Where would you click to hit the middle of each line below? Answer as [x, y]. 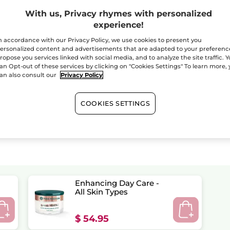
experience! [119, 25]
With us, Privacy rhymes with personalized [119, 14]
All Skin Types [102, 191]
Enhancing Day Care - [117, 183]
